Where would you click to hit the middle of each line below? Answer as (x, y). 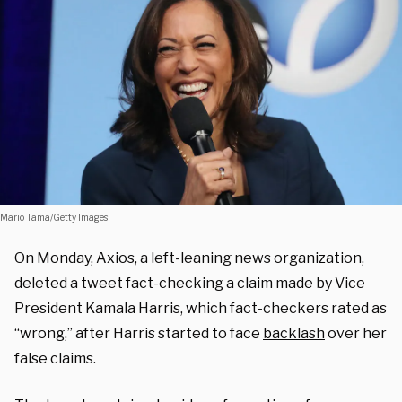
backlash (294, 333)
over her (356, 333)
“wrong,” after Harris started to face (139, 333)
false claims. (55, 358)
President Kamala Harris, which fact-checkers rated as (201, 308)
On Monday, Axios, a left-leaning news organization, (189, 258)
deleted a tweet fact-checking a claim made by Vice (190, 283)
